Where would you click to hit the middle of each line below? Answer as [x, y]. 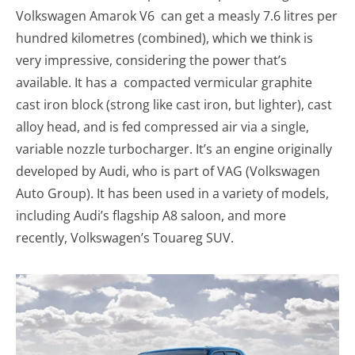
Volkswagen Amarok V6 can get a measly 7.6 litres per [177, 16]
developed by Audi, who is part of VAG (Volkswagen [168, 172]
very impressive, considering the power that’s [151, 61]
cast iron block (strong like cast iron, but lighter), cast [174, 105]
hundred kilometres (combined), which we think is [164, 38]
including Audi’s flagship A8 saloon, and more [151, 216]
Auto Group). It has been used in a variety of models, [172, 194]
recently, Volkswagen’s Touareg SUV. [125, 238]
